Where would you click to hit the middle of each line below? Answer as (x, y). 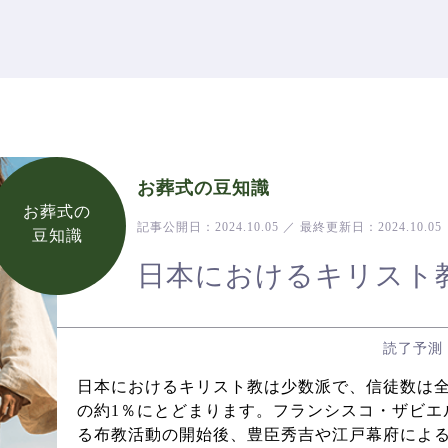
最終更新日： (337, 227)
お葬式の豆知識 (204, 188)
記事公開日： (176, 227)
